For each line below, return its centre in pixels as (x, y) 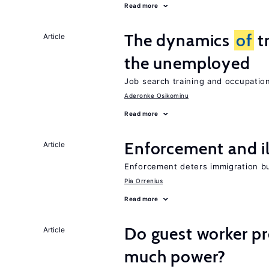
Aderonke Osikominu (156, 95)
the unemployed (187, 63)
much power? (175, 256)
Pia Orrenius (144, 181)
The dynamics (179, 40)
